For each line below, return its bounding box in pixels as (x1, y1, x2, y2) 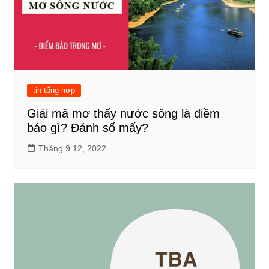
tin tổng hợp (32, 86, 75, 95)
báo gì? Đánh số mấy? (26, 121, 148, 135)
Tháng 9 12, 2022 (38, 144, 106, 154)
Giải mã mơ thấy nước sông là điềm (26, 107, 220, 121)
